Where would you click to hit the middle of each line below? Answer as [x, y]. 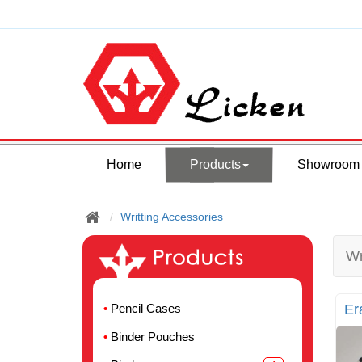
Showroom [328, 164]
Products [215, 164]
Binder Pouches [153, 337]
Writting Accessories [172, 217]
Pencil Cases [146, 309]
